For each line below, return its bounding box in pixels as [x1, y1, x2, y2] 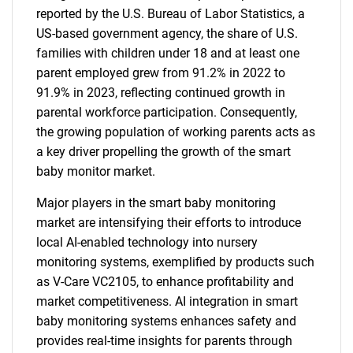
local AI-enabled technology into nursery [36, 235, 258, 250]
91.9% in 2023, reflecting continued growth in [36, 85, 285, 100]
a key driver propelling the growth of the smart [36, 144, 291, 159]
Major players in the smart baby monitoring [36, 195, 276, 210]
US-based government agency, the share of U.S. [36, 26, 298, 41]
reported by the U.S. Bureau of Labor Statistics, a [36, 6, 305, 21]
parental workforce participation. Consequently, [36, 105, 297, 120]
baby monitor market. [36, 164, 155, 179]
